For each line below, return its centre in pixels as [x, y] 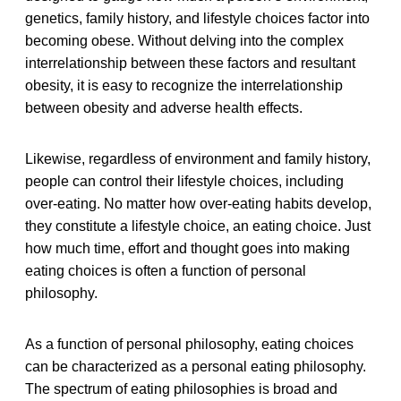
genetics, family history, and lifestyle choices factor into [197, 18]
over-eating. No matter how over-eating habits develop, [198, 203]
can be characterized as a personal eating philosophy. [196, 366]
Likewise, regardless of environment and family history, [198, 158]
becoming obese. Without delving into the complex [184, 40]
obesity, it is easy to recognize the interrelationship [184, 85]
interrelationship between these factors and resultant [190, 63]
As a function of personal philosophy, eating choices [189, 344]
